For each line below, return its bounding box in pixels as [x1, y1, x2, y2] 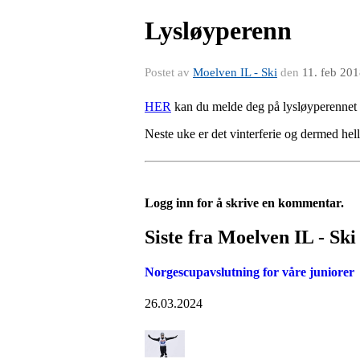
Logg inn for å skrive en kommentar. [145, 196, 344, 210]
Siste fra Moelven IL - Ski [145, 226, 356, 247]
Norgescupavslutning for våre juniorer [145, 265, 354, 280]
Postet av [145, 66, 193, 79]
